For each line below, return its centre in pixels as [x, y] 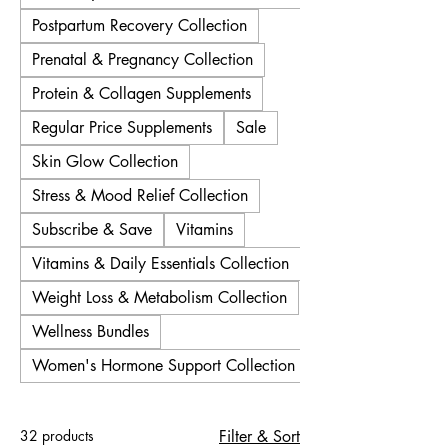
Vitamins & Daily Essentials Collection [160, 263]
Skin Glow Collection [105, 161]
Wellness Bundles [90, 331]
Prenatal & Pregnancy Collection [142, 59]
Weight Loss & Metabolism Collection [159, 297]
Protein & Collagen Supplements [141, 93]
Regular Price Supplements [122, 127]
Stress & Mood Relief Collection [140, 195]
